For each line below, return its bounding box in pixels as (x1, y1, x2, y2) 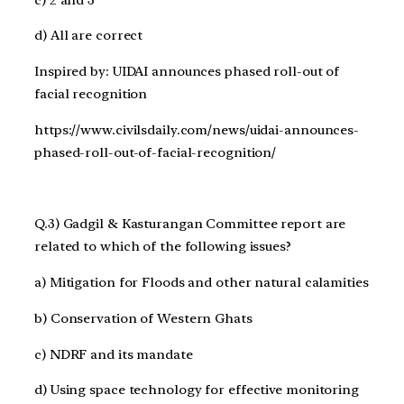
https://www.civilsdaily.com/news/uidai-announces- (34, 121, 360, 138)
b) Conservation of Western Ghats (34, 309, 252, 326)
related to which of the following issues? (34, 238, 291, 255)
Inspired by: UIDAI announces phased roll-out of (34, 63, 340, 80)
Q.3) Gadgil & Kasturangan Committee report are (34, 216, 346, 233)
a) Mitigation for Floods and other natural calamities (34, 274, 369, 291)
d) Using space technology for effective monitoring (34, 381, 359, 399)
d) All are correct (34, 27, 143, 44)
